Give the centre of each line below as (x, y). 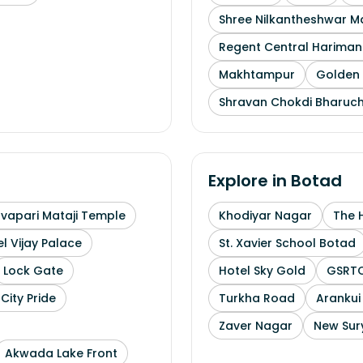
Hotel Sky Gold (262, 271)
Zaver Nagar (256, 326)
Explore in (250, 181)
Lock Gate (33, 271)
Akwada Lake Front (61, 353)
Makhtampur (257, 75)
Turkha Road (257, 298)
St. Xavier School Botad (287, 243)
